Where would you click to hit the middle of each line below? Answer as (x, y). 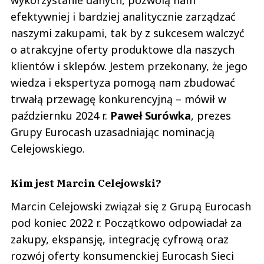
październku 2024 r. (60, 115)
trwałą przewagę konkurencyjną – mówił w (118, 99)
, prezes (211, 115)
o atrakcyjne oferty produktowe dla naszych (123, 49)
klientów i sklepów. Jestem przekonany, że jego (129, 66)
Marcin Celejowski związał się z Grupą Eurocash (131, 206)
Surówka (168, 115)
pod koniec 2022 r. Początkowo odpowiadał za (126, 222)
